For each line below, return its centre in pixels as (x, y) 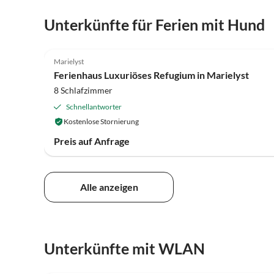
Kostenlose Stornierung (101, 121)
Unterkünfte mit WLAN (124, 248)
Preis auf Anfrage (92, 141)
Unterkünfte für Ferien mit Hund (154, 25)
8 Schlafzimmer (83, 90)
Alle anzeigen (109, 187)
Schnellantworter (94, 107)
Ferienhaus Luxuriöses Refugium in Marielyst (151, 75)
